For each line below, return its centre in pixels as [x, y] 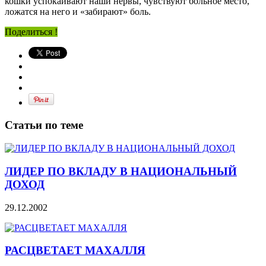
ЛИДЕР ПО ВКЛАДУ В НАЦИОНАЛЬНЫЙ [121, 171]
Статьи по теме [44, 125]
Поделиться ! [31, 31]
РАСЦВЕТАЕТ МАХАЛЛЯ [75, 251]
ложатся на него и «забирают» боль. [78, 11]
